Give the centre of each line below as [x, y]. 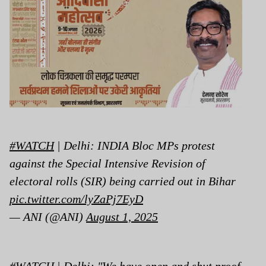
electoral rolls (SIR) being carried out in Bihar [123, 181]
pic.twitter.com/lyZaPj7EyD [76, 199]
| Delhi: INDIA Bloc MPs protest [134, 145]
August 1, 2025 [122, 216]
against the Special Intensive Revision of [107, 163]
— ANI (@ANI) [48, 216]
